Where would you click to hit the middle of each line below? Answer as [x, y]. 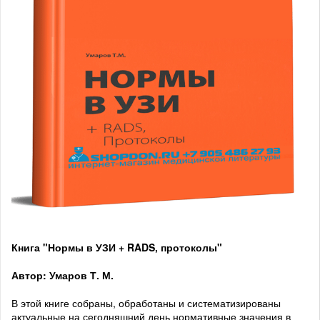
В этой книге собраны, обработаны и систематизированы [146, 303]
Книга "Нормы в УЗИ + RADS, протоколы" [117, 247]
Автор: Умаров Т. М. [62, 275]
